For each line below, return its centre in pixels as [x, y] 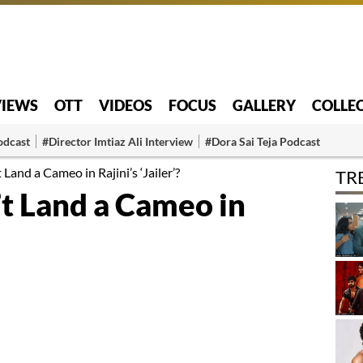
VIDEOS [126, 105]
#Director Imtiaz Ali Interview [117, 141]
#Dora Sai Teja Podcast [263, 141]
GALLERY [264, 105]
